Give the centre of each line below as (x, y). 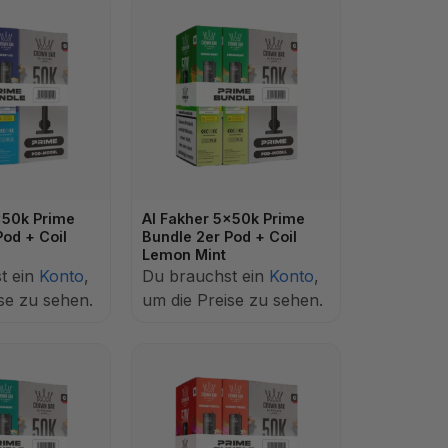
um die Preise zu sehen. (232, 300)
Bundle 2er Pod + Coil (219, 236)
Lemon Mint (184, 254)
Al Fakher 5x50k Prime (223, 218)
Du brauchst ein (205, 276)
